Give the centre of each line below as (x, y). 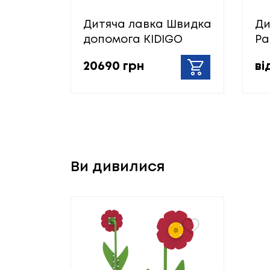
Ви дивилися (118, 167)
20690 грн (114, 67)
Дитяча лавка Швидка (147, 24)
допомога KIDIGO (133, 39)
